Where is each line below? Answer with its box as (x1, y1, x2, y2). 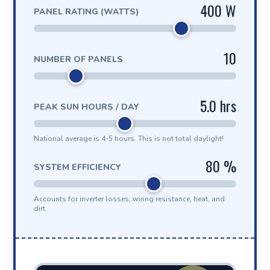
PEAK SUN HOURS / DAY (33, 101, 139, 113)
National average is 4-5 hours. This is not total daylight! (33, 134, 224, 143)
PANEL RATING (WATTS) (33, 6, 139, 17)
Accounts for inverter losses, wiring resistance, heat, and (33, 194, 225, 204)
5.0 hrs (200, 95, 237, 116)
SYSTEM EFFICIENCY (33, 162, 121, 173)
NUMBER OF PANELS (33, 54, 123, 65)
